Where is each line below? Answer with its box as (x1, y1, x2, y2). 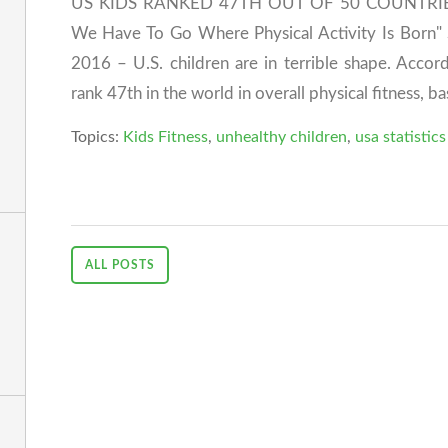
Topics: (70, 128, 123, 145)
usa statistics (354, 128, 446, 145)
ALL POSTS (84, 258, 155, 271)
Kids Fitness (122, 128, 208, 145)
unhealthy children (215, 128, 347, 145)
